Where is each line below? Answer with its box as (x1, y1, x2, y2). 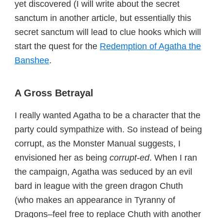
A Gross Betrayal (15, 88, 93, 98)
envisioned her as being (15, 153, 109, 163)
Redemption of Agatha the (100, 41, 201, 51)
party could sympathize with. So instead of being (15, 125, 202, 134)
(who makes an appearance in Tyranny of (15, 195, 175, 205)
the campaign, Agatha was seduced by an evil (15, 167, 192, 177)
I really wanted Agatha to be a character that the (15, 110, 200, 120)
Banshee (15, 55, 49, 65)
